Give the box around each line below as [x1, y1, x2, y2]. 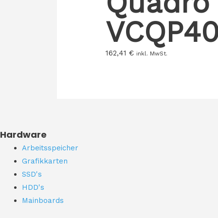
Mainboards [22, 196, 64, 205]
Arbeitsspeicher [22, 144, 78, 153]
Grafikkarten [22, 157, 68, 166]
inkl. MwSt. [136, 50, 168, 57]
